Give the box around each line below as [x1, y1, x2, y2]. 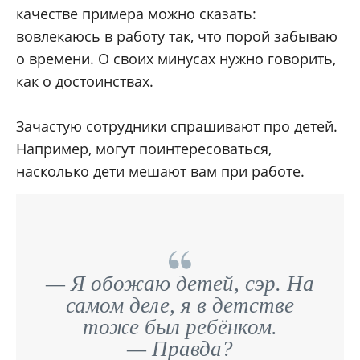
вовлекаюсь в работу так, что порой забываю [16, 27, 337, 47]
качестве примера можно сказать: [16, 4, 256, 24]
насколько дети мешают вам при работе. [16, 162, 305, 182]
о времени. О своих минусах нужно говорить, [16, 49, 336, 69]
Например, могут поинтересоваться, [16, 139, 272, 159]
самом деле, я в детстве [66, 293, 294, 318]
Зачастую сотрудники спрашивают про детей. [16, 117, 337, 137]
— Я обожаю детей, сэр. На [46, 272, 314, 297]
